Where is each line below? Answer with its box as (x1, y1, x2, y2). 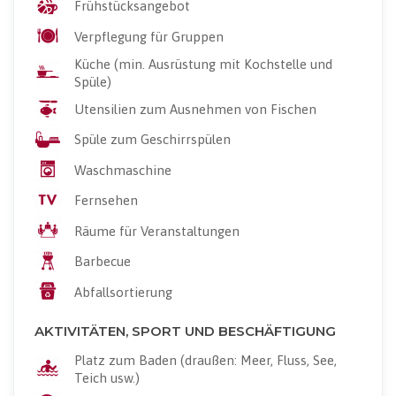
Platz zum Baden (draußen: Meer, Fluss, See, (73, 352, 337, 368)
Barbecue (73, 254, 131, 270)
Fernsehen (73, 193, 138, 209)
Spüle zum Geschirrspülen (73, 132, 231, 148)
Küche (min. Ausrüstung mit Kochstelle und (73, 56, 332, 72)
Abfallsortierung (73, 284, 172, 300)
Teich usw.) (73, 369, 140, 385)
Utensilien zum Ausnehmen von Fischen (73, 101, 316, 117)
